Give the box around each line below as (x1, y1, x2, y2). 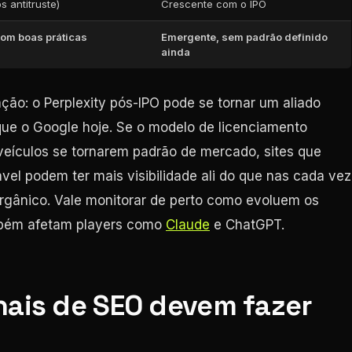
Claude (166, 217, 210, 233)
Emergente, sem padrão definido (161, 31, 328, 43)
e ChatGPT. (210, 217, 284, 233)
